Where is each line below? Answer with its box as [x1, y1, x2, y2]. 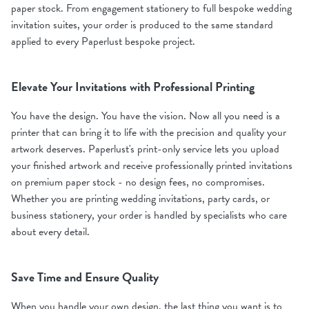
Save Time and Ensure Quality [11, 267, 159, 286]
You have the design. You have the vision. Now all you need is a [11, 107, 280, 124]
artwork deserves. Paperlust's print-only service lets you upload [11, 140, 279, 157]
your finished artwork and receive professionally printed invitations [11, 157, 292, 174]
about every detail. [11, 223, 90, 240]
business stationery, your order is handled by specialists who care [11, 206, 287, 223]
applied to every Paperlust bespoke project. [11, 32, 195, 50]
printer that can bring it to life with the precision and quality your [11, 123, 286, 141]
